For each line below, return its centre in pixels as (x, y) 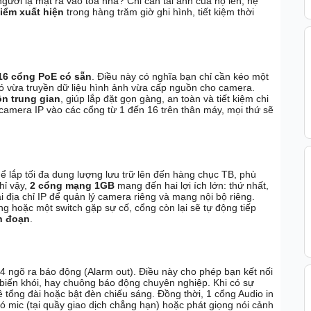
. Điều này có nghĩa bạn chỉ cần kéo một (180, 77)
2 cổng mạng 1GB (72, 185)
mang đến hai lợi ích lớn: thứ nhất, (192, 185)
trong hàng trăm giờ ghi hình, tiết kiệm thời (159, 12)
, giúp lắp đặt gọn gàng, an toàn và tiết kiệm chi (165, 99)
